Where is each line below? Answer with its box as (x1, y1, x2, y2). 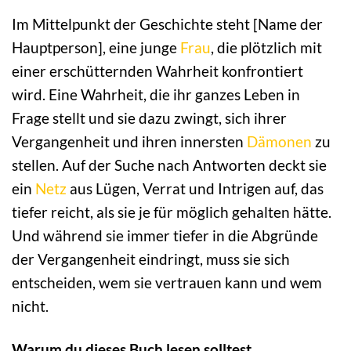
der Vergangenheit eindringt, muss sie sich (12, 249, 290, 268)
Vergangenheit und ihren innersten (12, 132, 247, 150)
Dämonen (247, 132, 312, 150)
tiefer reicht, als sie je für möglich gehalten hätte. (12, 202, 331, 221)
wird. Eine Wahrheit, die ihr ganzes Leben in (12, 85, 300, 103)
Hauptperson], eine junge (12, 38, 180, 56)
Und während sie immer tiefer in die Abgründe (12, 226, 318, 244)
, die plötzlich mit (211, 38, 322, 56)
